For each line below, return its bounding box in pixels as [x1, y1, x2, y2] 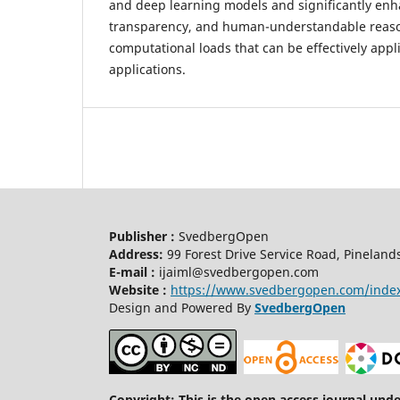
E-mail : [109, 262, 155, 280]
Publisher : [109, 227, 175, 245]
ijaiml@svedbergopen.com [155, 262, 322, 280]
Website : [109, 280, 167, 298]
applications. [109, 60, 186, 78]
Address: [109, 245, 163, 262]
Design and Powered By [109, 298, 254, 316]
